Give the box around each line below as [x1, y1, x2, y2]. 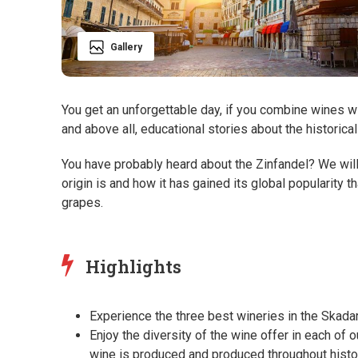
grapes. [62, 195, 103, 211]
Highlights [86, 255, 181, 279]
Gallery [110, 41, 142, 53]
